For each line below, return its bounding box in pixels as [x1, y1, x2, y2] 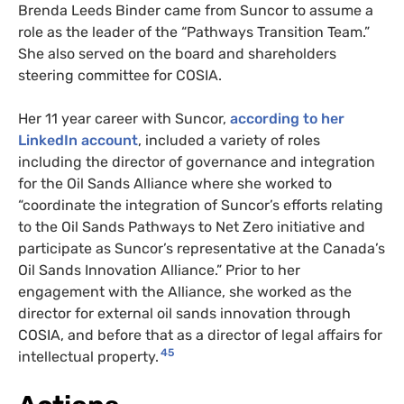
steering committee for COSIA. [18, 66, 222, 84]
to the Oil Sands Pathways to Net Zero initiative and [18, 217, 365, 235]
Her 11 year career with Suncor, [18, 109, 230, 127]
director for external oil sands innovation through [18, 304, 351, 322]
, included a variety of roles [138, 131, 320, 149]
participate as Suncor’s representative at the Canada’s [18, 239, 385, 257]
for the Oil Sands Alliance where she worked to [18, 174, 332, 192]
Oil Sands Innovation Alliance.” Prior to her [18, 261, 300, 279]
